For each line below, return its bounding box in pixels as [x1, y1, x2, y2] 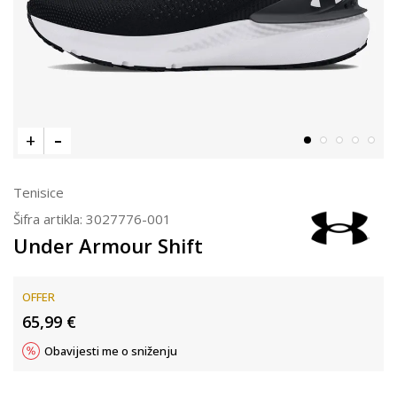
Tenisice [13, 183, 64, 201]
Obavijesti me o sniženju [44, 343, 177, 359]
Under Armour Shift [13, 232, 203, 259]
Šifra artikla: [13, 210, 86, 228]
